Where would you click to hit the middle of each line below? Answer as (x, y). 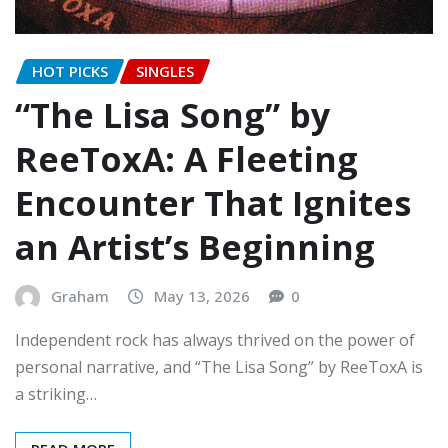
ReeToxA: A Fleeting (186, 159)
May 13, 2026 (202, 296)
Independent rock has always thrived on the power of (215, 339)
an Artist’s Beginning (195, 247)
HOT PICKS (70, 70)
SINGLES (165, 70)
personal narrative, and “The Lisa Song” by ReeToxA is (219, 366)
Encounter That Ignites (213, 203)
